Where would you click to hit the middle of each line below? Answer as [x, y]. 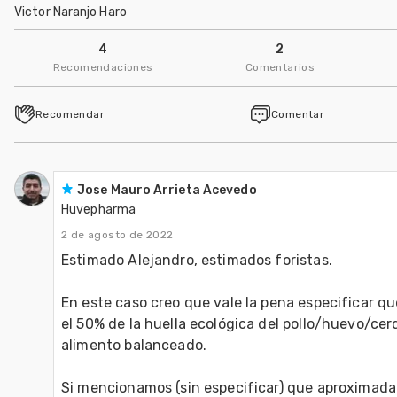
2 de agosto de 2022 [117, 234]
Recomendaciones [103, 68]
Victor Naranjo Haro [70, 12]
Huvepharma [98, 209]
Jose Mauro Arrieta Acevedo [167, 190]
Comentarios [280, 68]
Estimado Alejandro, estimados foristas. [197, 260]
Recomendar [70, 114]
